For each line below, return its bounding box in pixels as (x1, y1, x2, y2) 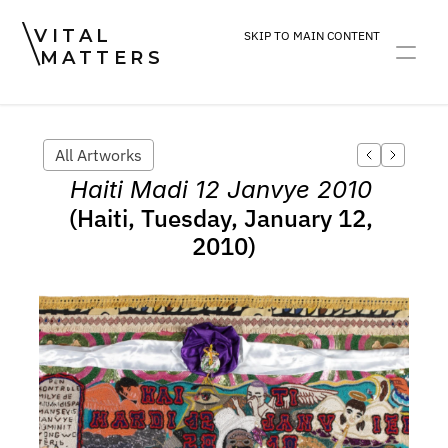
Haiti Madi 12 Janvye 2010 (70, 175, 372, 204)
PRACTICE (148, 68, 214, 83)
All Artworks (55, 145, 142, 165)
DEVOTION (76, 68, 149, 83)
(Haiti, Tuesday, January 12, (69, 202, 373, 234)
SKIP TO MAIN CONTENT (244, 28, 380, 43)
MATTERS (39, 47, 164, 69)
